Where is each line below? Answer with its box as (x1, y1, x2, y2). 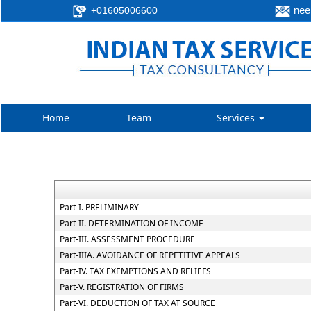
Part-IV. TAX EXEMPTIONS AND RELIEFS (59, 265, 211, 277)
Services (216, 111, 258, 124)
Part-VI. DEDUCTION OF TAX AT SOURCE (59, 297, 215, 309)
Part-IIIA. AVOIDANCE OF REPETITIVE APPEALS (59, 249, 240, 261)
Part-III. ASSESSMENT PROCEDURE (59, 233, 195, 245)
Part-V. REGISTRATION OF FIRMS (59, 281, 184, 293)
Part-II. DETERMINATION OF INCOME (59, 217, 203, 229)
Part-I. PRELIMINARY (59, 201, 139, 213)
